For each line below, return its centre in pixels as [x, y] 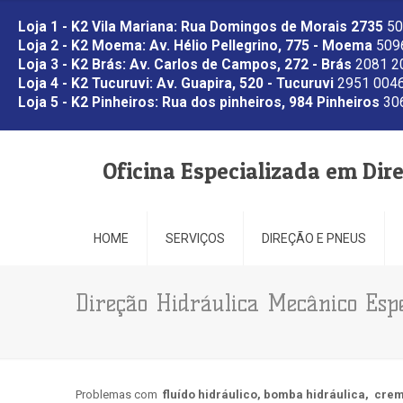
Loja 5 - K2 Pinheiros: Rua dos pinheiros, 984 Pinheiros [199, 103]
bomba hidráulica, [318, 394]
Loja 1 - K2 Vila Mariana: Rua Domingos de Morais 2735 [201, 27]
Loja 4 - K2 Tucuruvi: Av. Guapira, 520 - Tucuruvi [176, 84]
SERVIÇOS [195, 238]
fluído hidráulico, [213, 394]
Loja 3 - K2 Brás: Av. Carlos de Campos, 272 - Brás [185, 65]
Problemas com [119, 394]
